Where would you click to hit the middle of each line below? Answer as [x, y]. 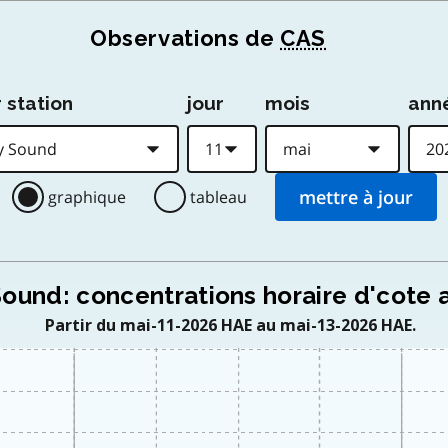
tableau [218, 197]
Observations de [185, 38]
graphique [86, 197]
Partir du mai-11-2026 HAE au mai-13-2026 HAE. [230, 325]
